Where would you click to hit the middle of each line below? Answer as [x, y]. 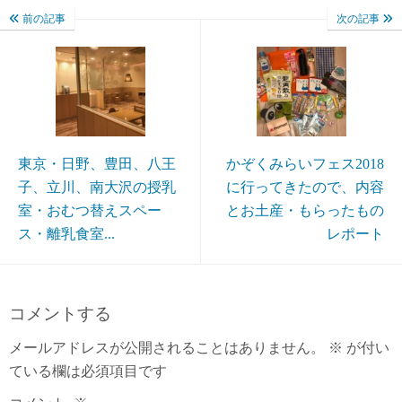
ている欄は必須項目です [88, 371]
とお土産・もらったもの [305, 211]
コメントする [60, 314]
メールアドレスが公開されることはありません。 [167, 348]
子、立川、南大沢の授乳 [97, 188]
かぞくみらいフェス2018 [305, 164]
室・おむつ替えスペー [90, 211]
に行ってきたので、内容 [305, 188]
